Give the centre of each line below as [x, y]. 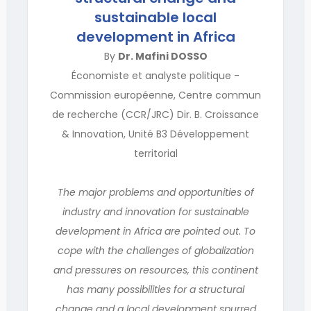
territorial [155, 153]
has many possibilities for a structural [155, 289]
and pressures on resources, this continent [155, 270]
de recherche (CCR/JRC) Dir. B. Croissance [155, 115]
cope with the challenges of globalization [155, 251]
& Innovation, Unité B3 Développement [155, 134]
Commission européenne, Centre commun [155, 95]
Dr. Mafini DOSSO [162, 56]
